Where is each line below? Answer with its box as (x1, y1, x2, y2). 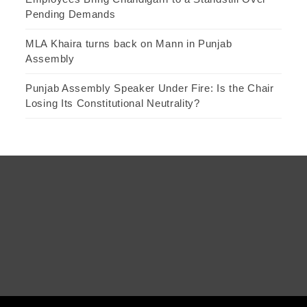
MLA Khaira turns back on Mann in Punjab (25, 38, 232, 50)
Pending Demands (25, 8, 116, 21)
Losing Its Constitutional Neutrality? (25, 97, 200, 110)
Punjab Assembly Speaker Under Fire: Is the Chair (25, 82, 274, 95)
